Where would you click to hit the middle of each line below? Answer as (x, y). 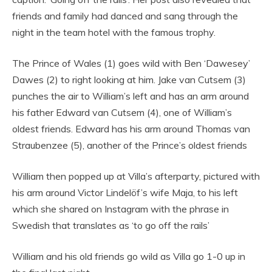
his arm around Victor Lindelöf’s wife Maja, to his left (125, 192)
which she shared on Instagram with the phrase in (121, 209)
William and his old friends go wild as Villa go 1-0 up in (129, 256)
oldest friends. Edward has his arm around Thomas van (131, 128)
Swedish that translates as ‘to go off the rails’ (111, 225)
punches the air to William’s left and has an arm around (131, 96)
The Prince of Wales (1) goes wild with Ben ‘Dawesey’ (131, 63)
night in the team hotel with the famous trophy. (114, 32)
